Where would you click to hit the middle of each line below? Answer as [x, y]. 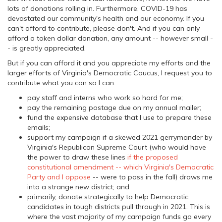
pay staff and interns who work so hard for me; [105, 98]
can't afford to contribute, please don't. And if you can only [104, 28]
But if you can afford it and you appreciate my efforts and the [109, 63]
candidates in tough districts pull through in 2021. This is [119, 207]
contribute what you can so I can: [61, 83]
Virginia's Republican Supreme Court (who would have [117, 147]
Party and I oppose [59, 177]
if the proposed [152, 157]
